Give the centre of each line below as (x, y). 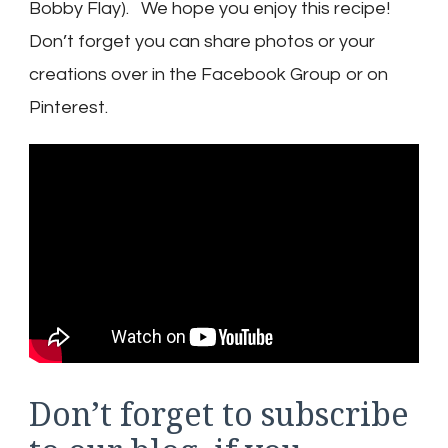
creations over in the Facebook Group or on (208, 75)
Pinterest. (68, 108)
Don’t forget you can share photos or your (202, 42)
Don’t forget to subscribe (219, 414)
